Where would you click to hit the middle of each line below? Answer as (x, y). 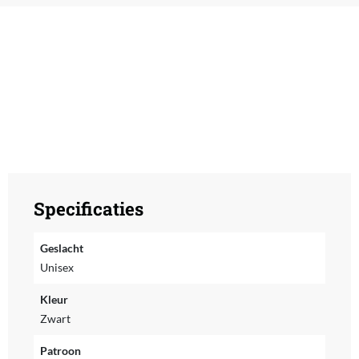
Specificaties (88, 209)
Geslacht (61, 248)
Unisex (56, 268)
